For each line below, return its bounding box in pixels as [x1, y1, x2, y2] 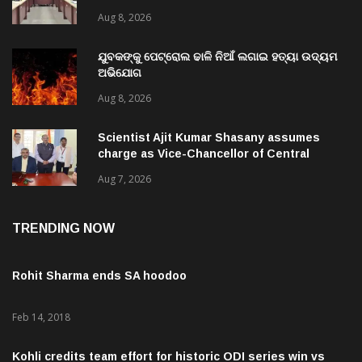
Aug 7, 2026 [98, 156, 151, 170]
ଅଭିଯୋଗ [98, 50, 141, 64]
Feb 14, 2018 [12, 294, 70, 309]
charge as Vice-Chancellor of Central [98, 131, 309, 145]
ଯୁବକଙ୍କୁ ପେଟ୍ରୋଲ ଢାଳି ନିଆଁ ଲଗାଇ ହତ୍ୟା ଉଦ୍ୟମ [98, 34, 337, 48]
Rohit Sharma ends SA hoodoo [12, 253, 187, 267]
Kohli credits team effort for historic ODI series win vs [12, 334, 325, 347]
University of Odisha [98, 147, 216, 161]
